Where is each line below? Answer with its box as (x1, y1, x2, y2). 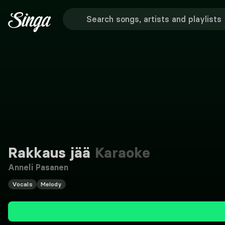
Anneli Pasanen (8, 162, 69, 172)
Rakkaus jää (8, 144, 91, 161)
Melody (40, 180, 62, 188)
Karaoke (90, 144, 151, 161)
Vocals (12, 180, 33, 188)
